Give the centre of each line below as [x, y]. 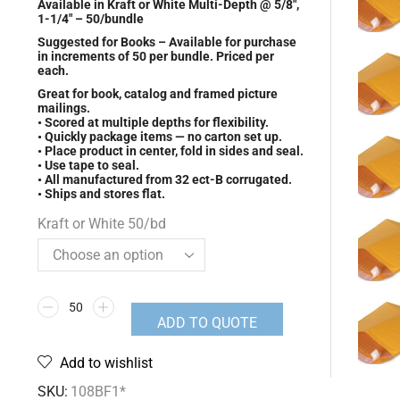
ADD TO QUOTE [207, 323]
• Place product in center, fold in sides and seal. [170, 151]
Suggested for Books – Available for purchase [167, 42]
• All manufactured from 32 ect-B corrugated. [164, 180]
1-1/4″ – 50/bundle [90, 19]
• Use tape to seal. [88, 166]
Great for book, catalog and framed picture [157, 94]
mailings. [63, 108]
